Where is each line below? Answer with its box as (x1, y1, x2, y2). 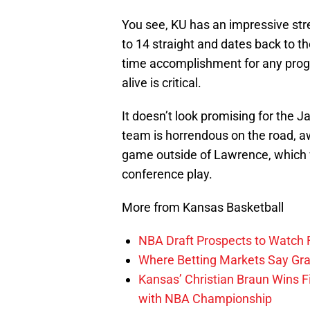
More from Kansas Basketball (122, 200, 284, 215)
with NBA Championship (138, 291, 272, 307)
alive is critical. (122, 75, 201, 91)
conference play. (122, 167, 212, 182)
